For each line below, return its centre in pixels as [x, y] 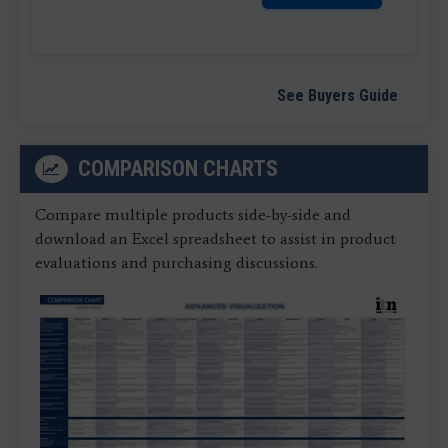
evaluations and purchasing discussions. [176, 262]
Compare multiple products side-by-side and [193, 214]
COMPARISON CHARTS [177, 168]
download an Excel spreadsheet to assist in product [215, 238]
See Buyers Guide [337, 95]
